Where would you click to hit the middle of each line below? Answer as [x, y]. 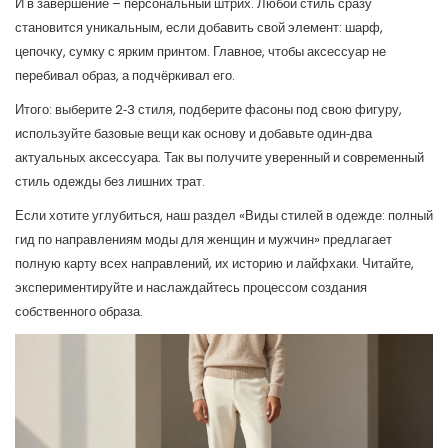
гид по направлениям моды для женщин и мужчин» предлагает [203, 239]
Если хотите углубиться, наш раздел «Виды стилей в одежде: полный [224, 215]
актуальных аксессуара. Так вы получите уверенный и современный [219, 157]
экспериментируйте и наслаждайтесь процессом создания [191, 287]
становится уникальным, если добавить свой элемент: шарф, [199, 27]
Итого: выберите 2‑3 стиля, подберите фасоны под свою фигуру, [208, 109]
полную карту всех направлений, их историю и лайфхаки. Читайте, [214, 263]
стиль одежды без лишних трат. [110, 181]
